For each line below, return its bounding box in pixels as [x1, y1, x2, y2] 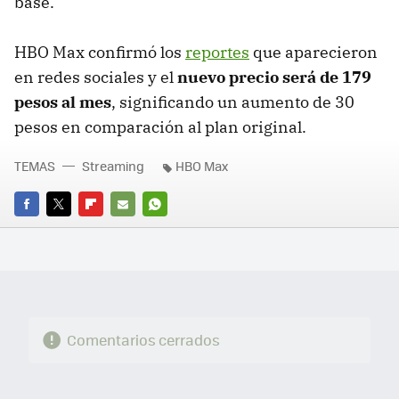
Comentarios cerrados [66, 329, 220, 350]
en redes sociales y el [14, 67, 177, 88]
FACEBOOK [14, 219, 74, 237]
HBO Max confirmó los [14, 42, 185, 63]
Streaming [82, 157, 144, 175]
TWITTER [46, 219, 95, 237]
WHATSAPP [142, 219, 207, 237]
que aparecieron [249, 42, 378, 63]
